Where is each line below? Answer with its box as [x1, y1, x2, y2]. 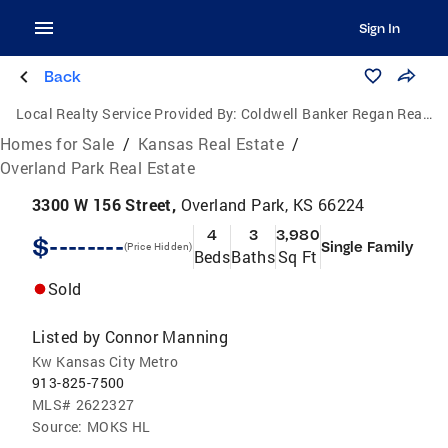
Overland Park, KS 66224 [180, 194, 365, 215]
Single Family [320, 238, 413, 256]
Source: [32, 417, 83, 436]
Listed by [32, 326, 101, 347]
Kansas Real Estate [138, 133, 285, 154]
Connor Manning [104, 326, 229, 347]
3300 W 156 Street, [32, 194, 181, 215]
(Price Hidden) [123, 240, 193, 253]
